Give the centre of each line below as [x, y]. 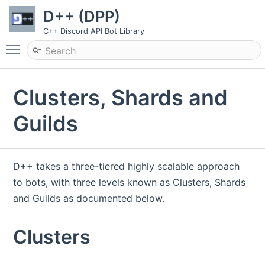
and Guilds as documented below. [89, 198]
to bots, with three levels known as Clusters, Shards [130, 182]
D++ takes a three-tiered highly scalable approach [127, 167]
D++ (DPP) [82, 16]
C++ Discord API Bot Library [94, 31]
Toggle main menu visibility [87, 44]
